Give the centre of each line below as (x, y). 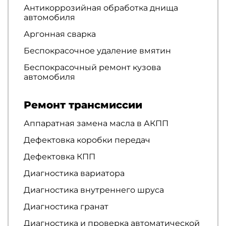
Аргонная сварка (60, 34)
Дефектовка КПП (60, 156)
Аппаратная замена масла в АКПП (96, 123)
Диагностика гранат (66, 206)
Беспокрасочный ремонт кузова (92, 67)
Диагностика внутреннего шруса (94, 190)
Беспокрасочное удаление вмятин (97, 50)
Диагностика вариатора (74, 173)
